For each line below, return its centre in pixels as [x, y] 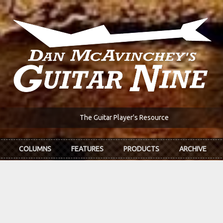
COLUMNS [35, 149]
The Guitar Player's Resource [124, 118]
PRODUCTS [141, 149]
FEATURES [87, 149]
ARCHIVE [193, 149]
